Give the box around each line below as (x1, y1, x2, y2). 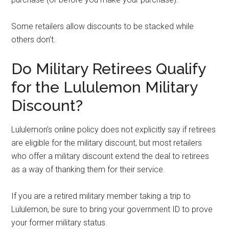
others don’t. (11, 35, 56, 44)
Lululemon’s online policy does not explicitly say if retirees (11, 125, 216, 134)
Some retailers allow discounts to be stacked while (11, 21, 194, 31)
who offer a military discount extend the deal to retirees (11, 151, 210, 161)
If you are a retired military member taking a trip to (11, 191, 191, 201)
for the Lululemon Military (11, 78, 198, 96)
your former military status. (11, 218, 110, 227)
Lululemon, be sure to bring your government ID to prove (11, 204, 213, 214)
